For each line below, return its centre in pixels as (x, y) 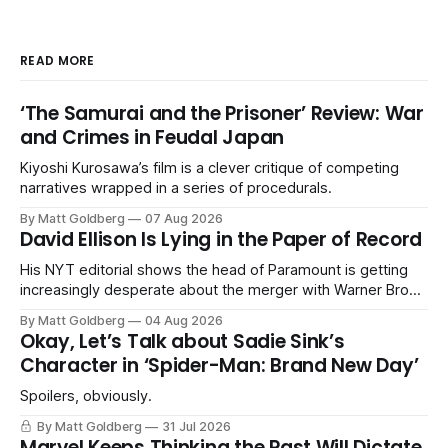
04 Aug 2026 (184, 321)
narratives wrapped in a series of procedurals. (176, 188)
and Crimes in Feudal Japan (152, 138)
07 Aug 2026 (184, 219)
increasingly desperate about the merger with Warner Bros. (220, 290)
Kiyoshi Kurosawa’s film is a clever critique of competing (209, 168)
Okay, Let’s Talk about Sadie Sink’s (182, 342)
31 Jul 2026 (196, 427)
